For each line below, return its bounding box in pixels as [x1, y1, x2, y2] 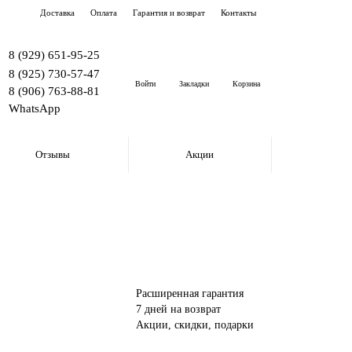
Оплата [90, 8, 117, 17]
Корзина [233, 79, 260, 88]
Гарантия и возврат [133, 8, 205, 17]
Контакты [221, 8, 256, 17]
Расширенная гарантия [135, 288, 244, 299]
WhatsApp [9, 101, 60, 115]
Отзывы [35, 148, 71, 160]
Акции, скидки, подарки [135, 319, 254, 331]
